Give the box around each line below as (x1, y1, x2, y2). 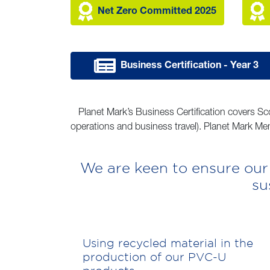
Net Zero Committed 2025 (98, 7, 216, 17)
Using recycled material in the (83, 236, 253, 250)
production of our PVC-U (83, 250, 226, 263)
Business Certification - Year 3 (120, 61, 259, 71)
